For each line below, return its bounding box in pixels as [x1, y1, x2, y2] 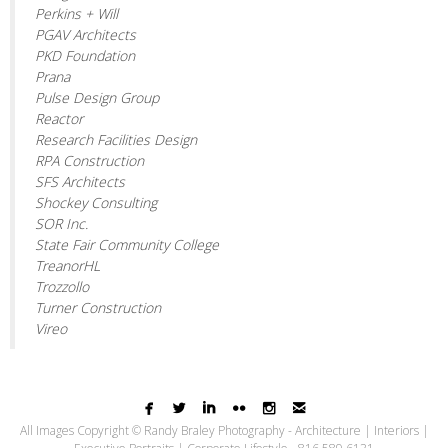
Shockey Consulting [35, 192, 157, 212]
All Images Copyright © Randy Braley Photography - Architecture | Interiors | [19, 422, 429, 439]
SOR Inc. [35, 213, 88, 233]
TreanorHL [35, 255, 100, 275]
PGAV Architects [35, 24, 136, 44]
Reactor [35, 108, 83, 128]
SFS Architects [35, 171, 125, 191]
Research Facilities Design [35, 129, 197, 149]
